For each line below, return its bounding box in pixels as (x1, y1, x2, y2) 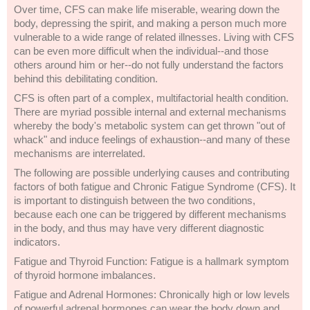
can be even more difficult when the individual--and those (14, 45, 268, 57)
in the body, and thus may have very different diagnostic (14, 222, 264, 234)
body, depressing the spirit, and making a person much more (14, 17, 286, 29)
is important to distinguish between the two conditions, (14, 194, 255, 206)
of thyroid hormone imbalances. (14, 269, 156, 281)
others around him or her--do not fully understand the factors (14, 59, 284, 71)
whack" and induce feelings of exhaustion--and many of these (14, 134, 290, 145)
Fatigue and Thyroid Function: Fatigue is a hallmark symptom (14, 255, 289, 267)
